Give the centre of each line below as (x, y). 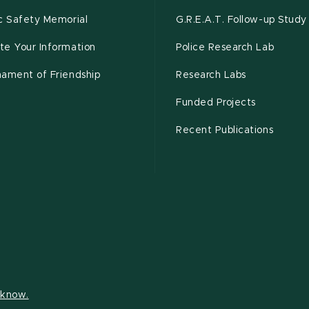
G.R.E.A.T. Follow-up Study (241, 20)
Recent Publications (225, 131)
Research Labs (211, 76)
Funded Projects (216, 103)
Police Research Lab (225, 48)
